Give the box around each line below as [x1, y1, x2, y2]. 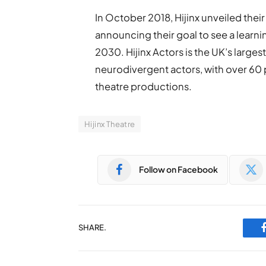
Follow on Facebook [139, 164, 218, 175]
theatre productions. [95, 80, 192, 93]
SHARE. [78, 223, 106, 233]
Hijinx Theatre [84, 119, 135, 129]
